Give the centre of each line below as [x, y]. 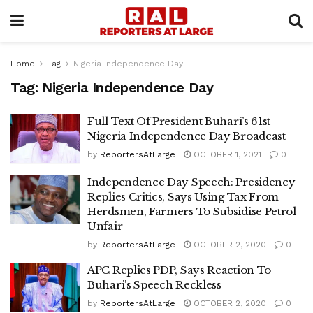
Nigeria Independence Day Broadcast [187, 136]
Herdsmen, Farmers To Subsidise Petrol [192, 211]
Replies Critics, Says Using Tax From [183, 196]
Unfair [105, 226]
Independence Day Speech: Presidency [191, 182]
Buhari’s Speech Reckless [154, 284]
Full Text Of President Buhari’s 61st [179, 121]
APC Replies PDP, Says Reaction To [180, 270]
